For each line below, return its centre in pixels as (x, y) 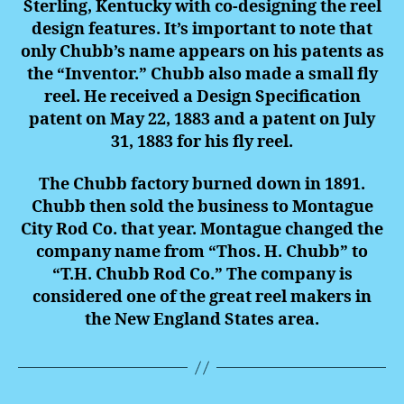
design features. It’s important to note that (202, 29)
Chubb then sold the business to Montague (202, 207)
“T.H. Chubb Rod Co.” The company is (202, 275)
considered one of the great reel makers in (202, 298)
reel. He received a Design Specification (202, 96)
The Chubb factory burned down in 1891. (202, 185)
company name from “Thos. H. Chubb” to (202, 252)
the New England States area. (202, 320)
